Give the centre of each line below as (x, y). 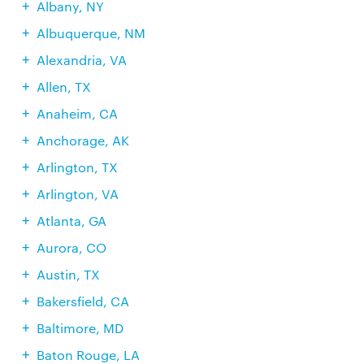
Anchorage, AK (82, 140)
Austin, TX (68, 274)
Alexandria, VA (81, 60)
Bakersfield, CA (82, 301)
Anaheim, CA (77, 113)
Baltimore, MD (80, 328)
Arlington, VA (77, 194)
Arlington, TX (77, 167)
